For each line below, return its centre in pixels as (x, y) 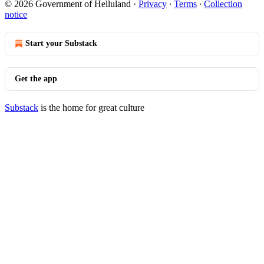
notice (16, 14)
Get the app (36, 79)
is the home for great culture (91, 108)
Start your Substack (61, 43)
